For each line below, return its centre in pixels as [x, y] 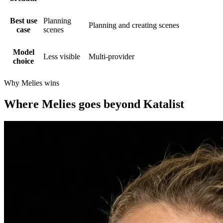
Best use [23, 20]
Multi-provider [111, 56]
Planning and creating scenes [134, 25]
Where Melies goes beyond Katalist [94, 104]
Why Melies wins [32, 83]
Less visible [62, 56]
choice [23, 61]
